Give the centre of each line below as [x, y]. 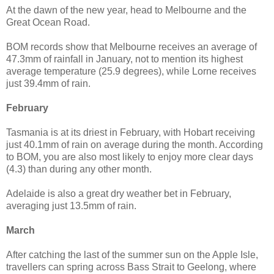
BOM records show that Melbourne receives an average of [131, 46]
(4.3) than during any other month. [79, 169]
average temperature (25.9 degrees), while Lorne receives [131, 71]
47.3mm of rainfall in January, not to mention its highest [124, 59]
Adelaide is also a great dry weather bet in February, [119, 193]
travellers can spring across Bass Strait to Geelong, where [131, 267]
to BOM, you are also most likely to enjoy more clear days [130, 157]
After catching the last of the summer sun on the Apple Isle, [132, 254]
